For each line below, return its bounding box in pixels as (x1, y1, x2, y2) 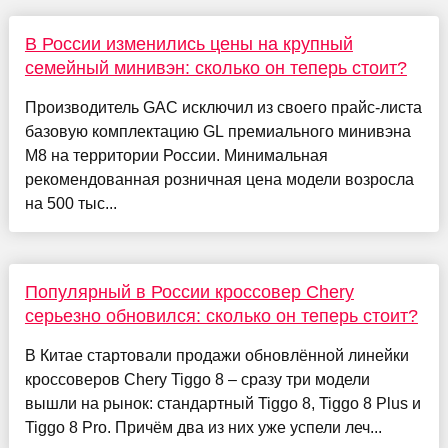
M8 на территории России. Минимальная (24, 147, 328, 165)
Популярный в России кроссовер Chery (24, 282, 354, 303)
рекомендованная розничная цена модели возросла (24, 171, 414, 189)
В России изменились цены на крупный (24, 34, 353, 55)
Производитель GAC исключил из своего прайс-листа (24, 99, 422, 117)
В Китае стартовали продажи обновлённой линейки (24, 347, 409, 365)
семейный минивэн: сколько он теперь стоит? (24, 58, 407, 79)
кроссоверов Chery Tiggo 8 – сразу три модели (24, 371, 370, 389)
